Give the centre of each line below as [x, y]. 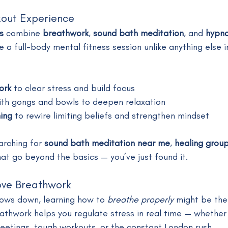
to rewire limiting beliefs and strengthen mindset [111, 115]
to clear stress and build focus [73, 88]
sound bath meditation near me [107, 143]
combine [23, 33]
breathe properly [140, 199]
